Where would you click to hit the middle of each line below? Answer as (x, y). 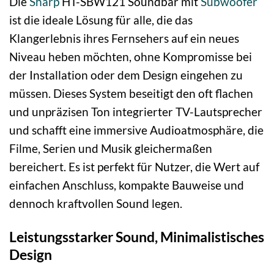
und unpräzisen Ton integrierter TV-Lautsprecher (136, 112)
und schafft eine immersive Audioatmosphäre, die (136, 130)
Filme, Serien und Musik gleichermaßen (111, 149)
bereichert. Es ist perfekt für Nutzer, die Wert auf (134, 167)
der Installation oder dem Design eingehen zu (126, 75)
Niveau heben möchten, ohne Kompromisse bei (131, 57)
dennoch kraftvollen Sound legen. (96, 204)
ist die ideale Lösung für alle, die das (101, 20)
